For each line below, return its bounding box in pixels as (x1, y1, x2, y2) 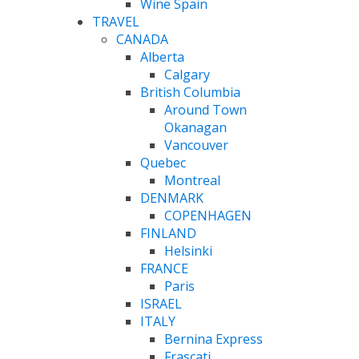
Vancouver (163, 135, 228, 154)
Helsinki (163, 241, 212, 260)
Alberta (139, 47, 184, 66)
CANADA (115, 30, 168, 48)
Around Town (163, 100, 247, 119)
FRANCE (139, 259, 188, 277)
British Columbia (139, 83, 240, 101)
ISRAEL (139, 294, 182, 313)
